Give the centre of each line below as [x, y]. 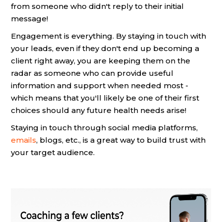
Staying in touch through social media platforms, [104, 128]
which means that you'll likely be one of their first [105, 98]
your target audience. [53, 152]
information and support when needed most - [100, 85]
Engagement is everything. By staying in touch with [109, 36]
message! [29, 19]
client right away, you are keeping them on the [101, 61]
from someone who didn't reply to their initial [97, 6]
